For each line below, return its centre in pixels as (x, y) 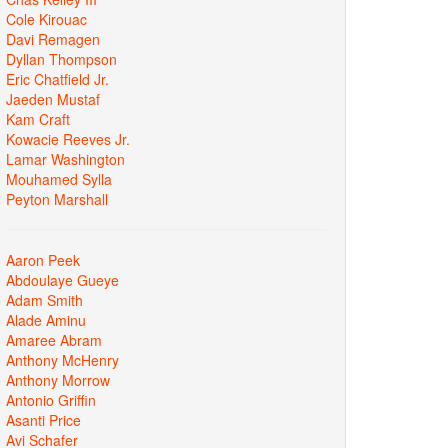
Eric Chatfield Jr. (57, 78)
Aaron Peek (43, 259)
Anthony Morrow (58, 379)
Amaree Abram (54, 339)
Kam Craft (38, 118)
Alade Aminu (46, 319)
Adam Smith (44, 299)
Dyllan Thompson (61, 58)
